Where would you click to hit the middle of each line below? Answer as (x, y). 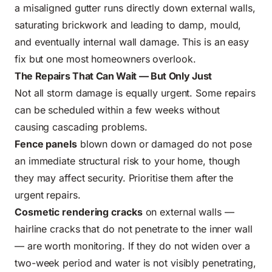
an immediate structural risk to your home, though (127, 161)
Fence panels (46, 144)
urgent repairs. (48, 195)
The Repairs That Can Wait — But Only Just (113, 76)
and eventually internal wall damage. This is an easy (132, 42)
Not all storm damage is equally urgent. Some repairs (135, 93)
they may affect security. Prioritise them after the (124, 178)
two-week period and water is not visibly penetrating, (135, 263)
